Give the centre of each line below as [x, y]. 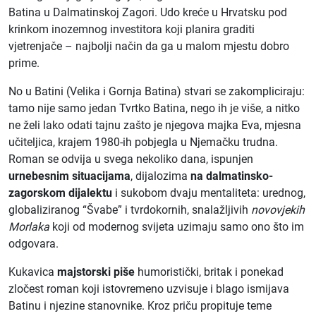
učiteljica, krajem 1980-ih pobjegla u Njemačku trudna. [143, 142]
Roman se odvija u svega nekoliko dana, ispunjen [131, 159]
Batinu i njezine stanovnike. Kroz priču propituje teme [140, 306]
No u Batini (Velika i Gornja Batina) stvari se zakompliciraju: [157, 91]
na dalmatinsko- [232, 176]
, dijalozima [160, 176]
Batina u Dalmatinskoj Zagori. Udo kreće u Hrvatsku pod [148, 12]
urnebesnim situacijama [69, 176]
